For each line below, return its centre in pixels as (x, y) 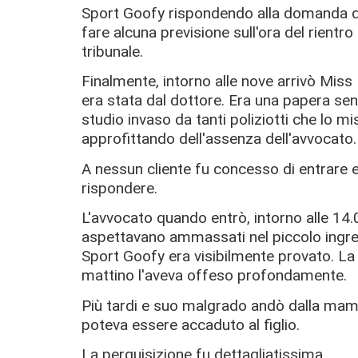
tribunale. (112, 51)
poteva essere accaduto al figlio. (191, 324)
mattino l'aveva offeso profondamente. (214, 276)
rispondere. (119, 188)
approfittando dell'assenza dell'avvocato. (219, 139)
